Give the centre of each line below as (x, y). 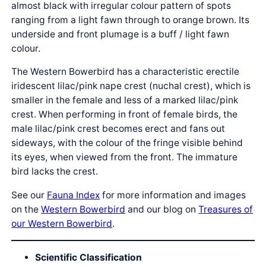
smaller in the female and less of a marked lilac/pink (125, 100)
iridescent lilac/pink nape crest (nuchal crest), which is (131, 86)
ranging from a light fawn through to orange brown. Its (131, 20)
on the (26, 209)
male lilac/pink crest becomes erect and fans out (118, 129)
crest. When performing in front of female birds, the (125, 115)
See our (29, 195)
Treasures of (226, 209)
